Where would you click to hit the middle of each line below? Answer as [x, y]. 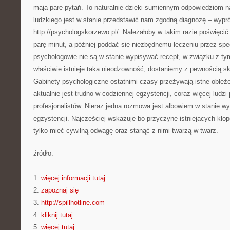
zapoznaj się [60, 190]
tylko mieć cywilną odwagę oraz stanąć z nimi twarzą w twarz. [126, 131]
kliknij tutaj [57, 215]
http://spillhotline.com [73, 203]
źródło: [43, 153]
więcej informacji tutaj [73, 178]
